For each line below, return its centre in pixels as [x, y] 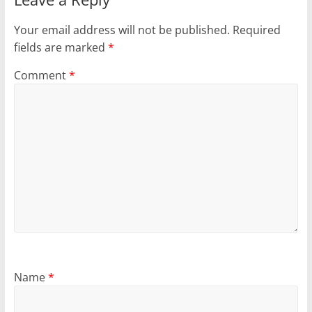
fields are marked [61, 48]
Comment [41, 76]
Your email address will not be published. [122, 30]
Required [256, 30]
